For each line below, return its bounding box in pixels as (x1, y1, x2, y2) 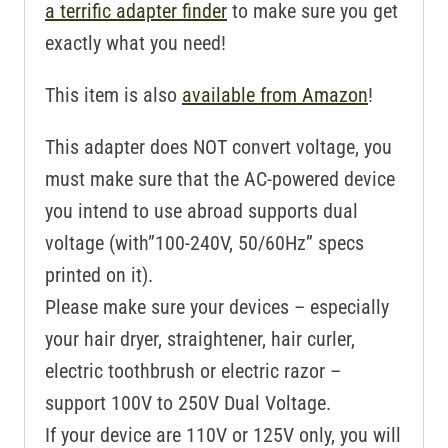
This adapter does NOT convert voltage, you (45, 135, 392, 160)
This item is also (45, 83, 182, 108)
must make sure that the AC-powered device (45, 167, 395, 192)
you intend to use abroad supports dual (45, 199, 358, 224)
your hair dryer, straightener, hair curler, (45, 327, 355, 352)
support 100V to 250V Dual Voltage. (45, 391, 331, 416)
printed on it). (45, 263, 153, 288)
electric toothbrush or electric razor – (45, 359, 341, 384)
